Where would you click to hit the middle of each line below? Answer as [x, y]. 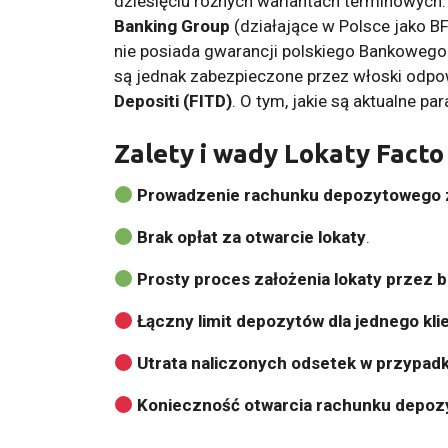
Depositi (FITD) [173, 100]
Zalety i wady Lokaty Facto [279, 153]
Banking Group [172, 25]
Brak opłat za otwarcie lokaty [252, 236]
